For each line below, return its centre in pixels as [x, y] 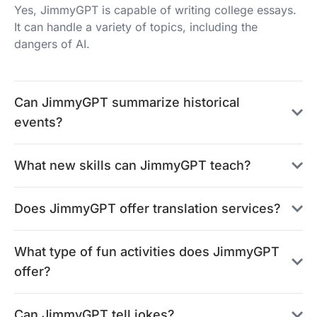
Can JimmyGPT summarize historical [127, 102]
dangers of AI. [52, 44]
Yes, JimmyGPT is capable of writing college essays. [155, 10]
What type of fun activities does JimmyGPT [147, 252]
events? [39, 122]
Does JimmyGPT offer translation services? [148, 208]
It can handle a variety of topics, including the [136, 27]
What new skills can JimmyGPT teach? [133, 165]
